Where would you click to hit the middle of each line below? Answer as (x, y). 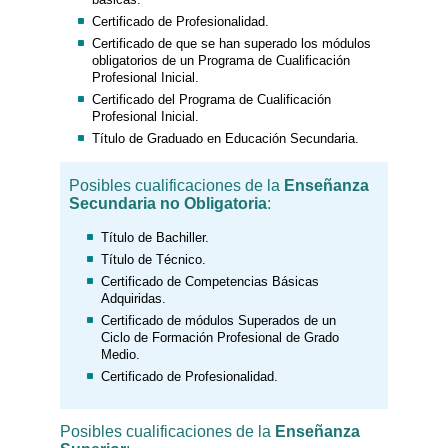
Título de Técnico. (153, 259)
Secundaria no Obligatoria (168, 204)
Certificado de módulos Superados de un (218, 320)
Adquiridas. (133, 298)
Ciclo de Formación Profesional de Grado (219, 337)
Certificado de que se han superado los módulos (231, 43)
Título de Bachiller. (154, 237)
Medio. (120, 354)
